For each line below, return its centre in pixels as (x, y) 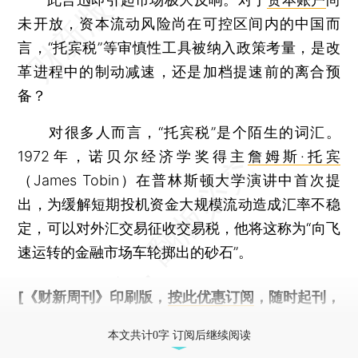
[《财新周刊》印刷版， (93, 296)
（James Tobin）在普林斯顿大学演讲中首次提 (179, 180)
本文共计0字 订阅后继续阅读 (179, 335)
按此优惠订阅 (211, 296)
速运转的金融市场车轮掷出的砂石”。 (135, 252)
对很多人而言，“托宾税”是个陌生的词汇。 (179, 132)
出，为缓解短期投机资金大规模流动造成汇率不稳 (179, 204)
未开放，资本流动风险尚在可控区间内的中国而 (179, 23)
